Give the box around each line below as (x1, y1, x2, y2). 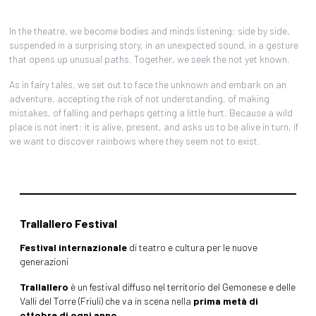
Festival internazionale (20, 241, 128, 253)
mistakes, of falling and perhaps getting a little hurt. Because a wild (9, 106, 293, 119)
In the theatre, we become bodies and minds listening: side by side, (9, 24, 291, 37)
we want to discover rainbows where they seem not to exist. (9, 134, 261, 147)
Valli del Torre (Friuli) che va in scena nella (20, 294, 194, 307)
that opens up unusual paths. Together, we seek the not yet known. (9, 52, 291, 65)
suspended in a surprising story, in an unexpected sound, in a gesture (9, 38, 299, 51)
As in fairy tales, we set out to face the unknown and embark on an (9, 78, 287, 90)
